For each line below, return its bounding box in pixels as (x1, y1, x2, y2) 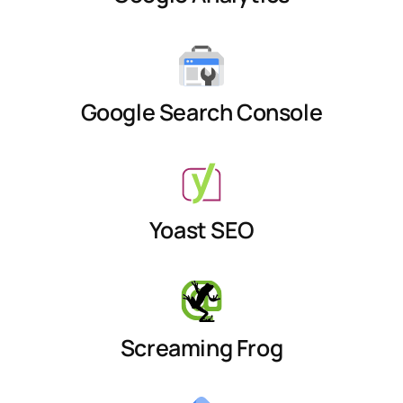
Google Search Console (80, 95, 323, 128)
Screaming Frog (120, 331, 283, 363)
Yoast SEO (148, 213, 255, 246)
